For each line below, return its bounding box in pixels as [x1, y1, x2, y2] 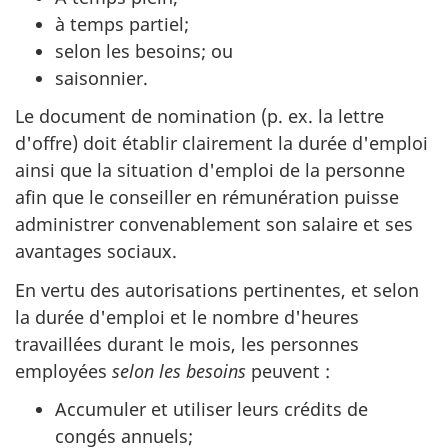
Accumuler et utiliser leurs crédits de [55, 397, 368, 422]
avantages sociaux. [15, 239, 177, 264]
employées [15, 358, 112, 383]
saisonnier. [55, 65, 148, 90]
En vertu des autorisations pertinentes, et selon [15, 277, 419, 302]
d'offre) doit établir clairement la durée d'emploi [15, 131, 428, 156]
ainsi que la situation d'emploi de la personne [15, 158, 405, 183]
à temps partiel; [55, 11, 189, 36]
